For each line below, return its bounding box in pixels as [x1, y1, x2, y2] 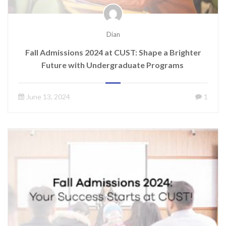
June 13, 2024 [26, 92, 70, 101]
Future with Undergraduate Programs [41, 60, 185, 70]
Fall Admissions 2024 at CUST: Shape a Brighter [25, 47, 201, 58]
